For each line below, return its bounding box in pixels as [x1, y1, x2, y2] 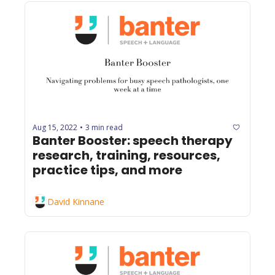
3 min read [85, 122, 123, 133]
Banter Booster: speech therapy [33, 132, 233, 150]
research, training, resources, [33, 147, 220, 165]
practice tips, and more [33, 161, 182, 179]
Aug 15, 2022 [33, 122, 77, 133]
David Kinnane [47, 195, 104, 207]
